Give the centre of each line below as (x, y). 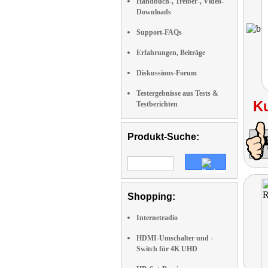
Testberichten (157, 104)
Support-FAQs (159, 32)
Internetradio (157, 218)
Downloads (154, 12)
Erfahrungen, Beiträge (171, 53)
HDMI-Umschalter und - (175, 238)
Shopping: (151, 197)
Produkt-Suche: (163, 137)
